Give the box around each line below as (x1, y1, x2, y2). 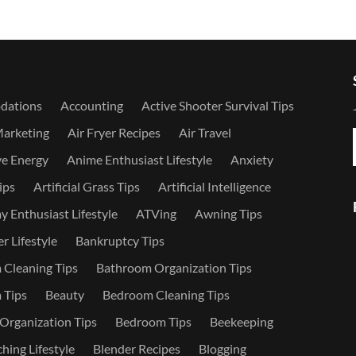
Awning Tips (194, 206, 262, 221)
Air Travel (178, 125, 231, 140)
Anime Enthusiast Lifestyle (66, 152, 212, 167)
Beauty (44, 287, 84, 302)
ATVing (135, 206, 176, 221)
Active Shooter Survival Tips (141, 98, 294, 113)
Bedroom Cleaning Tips (102, 287, 230, 302)
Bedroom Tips (114, 314, 192, 329)
